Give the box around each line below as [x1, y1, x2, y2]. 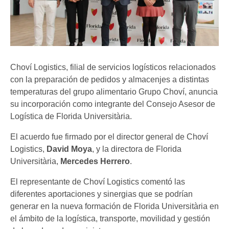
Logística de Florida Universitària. [10, 111, 132, 121]
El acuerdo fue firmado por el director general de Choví [10, 132, 208, 141]
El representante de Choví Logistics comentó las [10, 177, 185, 186]
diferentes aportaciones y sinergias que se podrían [10, 189, 193, 198]
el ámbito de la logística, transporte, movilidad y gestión [10, 214, 210, 223]
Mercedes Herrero [60, 156, 130, 166]
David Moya [47, 144, 92, 153]
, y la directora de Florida [92, 144, 181, 153]
